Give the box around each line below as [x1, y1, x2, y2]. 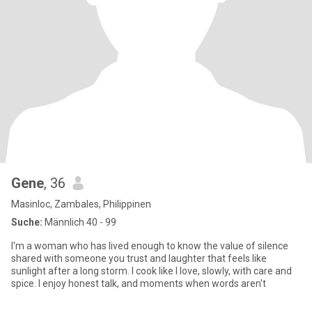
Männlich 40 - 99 [42, 217, 116, 228]
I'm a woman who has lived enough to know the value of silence [11, 240, 288, 251]
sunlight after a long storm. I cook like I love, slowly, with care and [11, 265, 292, 276]
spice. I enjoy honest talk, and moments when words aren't [11, 278, 266, 289]
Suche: [11, 217, 42, 228]
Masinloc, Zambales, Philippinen [11, 198, 151, 210]
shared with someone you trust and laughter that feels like [11, 253, 267, 264]
